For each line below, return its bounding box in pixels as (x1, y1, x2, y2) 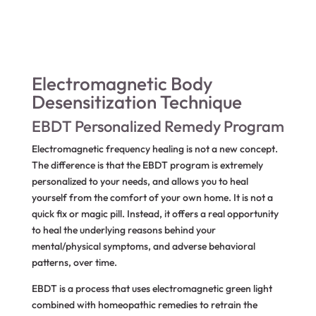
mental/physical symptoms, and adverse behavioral (31, 240, 255, 253)
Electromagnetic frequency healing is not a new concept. (31, 142, 278, 155)
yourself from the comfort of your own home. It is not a (31, 191, 273, 204)
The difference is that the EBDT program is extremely (31, 159, 263, 171)
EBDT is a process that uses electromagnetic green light (31, 282, 272, 295)
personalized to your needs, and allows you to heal (31, 175, 248, 188)
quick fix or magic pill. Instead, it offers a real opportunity (31, 207, 279, 220)
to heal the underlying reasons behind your (31, 224, 216, 236)
